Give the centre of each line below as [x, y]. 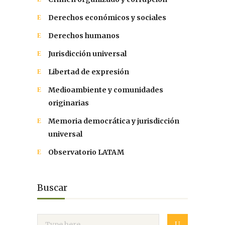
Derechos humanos [84, 36]
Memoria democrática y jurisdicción [114, 121]
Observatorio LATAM [86, 152]
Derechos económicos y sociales [107, 18]
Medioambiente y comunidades [106, 90]
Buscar [52, 188]
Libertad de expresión [89, 72]
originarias [69, 103]
